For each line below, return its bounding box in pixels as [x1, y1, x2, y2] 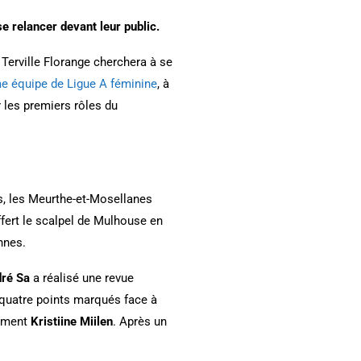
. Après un [113, 313, 167, 329]
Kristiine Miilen [31, 313, 113, 329]
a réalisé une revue [30, 270, 134, 285]
